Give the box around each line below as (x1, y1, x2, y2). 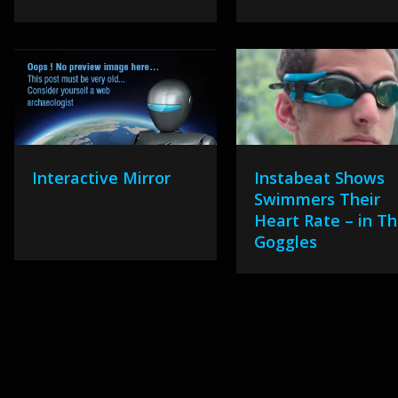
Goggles (254, 231, 318, 252)
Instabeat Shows (254, 167, 386, 188)
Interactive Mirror (31, 167, 171, 188)
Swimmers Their (254, 188, 381, 210)
